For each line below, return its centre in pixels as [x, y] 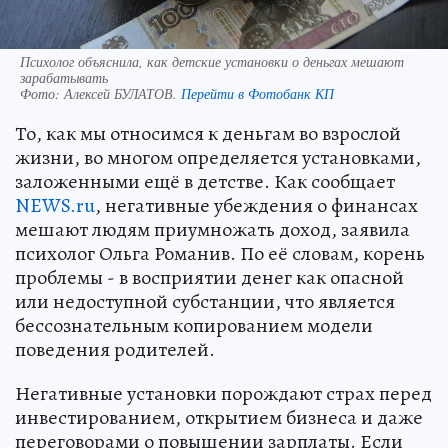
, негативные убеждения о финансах [256, 206]
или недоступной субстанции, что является [205, 302]
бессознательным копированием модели [194, 326]
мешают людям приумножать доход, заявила [212, 230]
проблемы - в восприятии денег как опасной [209, 278]
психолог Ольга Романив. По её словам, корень [220, 254]
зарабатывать [64, 78]
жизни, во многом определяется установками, [218, 158]
